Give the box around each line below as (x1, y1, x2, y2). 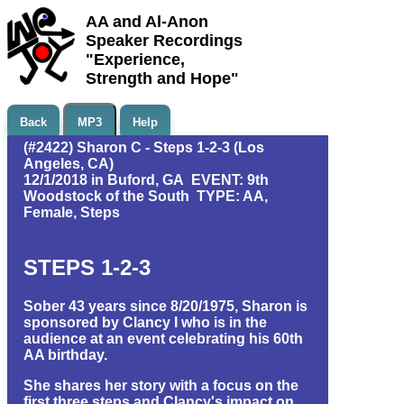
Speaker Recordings (86, 32, 243, 50)
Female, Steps (23, 205, 120, 220)
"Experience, (86, 50, 185, 69)
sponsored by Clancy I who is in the (23, 314, 267, 330)
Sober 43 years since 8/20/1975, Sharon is (23, 298, 308, 314)
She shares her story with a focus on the (23, 377, 298, 393)
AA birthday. (23, 346, 107, 363)
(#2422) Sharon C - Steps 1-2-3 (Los (23, 140, 264, 155)
